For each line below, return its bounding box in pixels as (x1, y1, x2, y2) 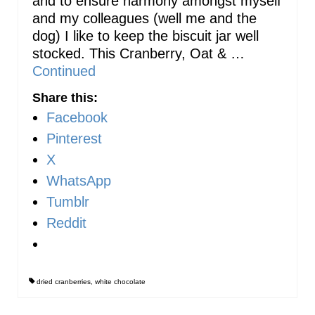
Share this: (32, 91, 98, 105)
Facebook (46, 110, 108, 126)
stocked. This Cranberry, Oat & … (32, 46, 245, 62)
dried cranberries (37, 278, 91, 286)
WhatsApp (46, 173, 111, 189)
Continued (32, 63, 96, 79)
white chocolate (95, 278, 146, 286)
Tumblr (46, 194, 89, 210)
